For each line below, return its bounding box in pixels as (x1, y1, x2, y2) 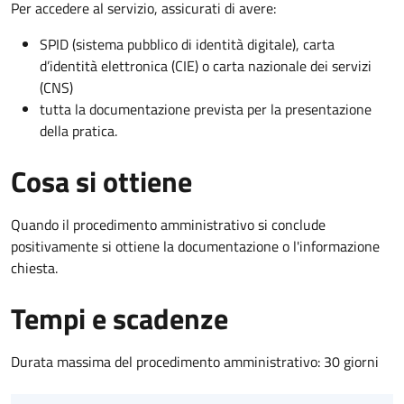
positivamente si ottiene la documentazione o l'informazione (11, 234, 380, 257)
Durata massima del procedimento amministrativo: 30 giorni (11, 350, 379, 372)
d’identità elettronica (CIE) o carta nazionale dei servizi (40, 54, 372, 77)
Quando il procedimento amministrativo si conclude (11, 213, 326, 235)
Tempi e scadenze (11, 296, 228, 340)
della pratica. (40, 119, 117, 142)
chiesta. (11, 256, 58, 279)
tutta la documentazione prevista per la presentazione (40, 97, 372, 120)
